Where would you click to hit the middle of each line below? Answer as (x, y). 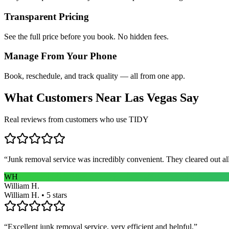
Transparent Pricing (47, 16)
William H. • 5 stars (36, 195)
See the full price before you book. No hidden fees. (86, 36)
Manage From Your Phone (60, 56)
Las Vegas (151, 98)
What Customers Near (64, 98)
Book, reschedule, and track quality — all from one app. (95, 76)
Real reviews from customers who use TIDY (76, 119)
